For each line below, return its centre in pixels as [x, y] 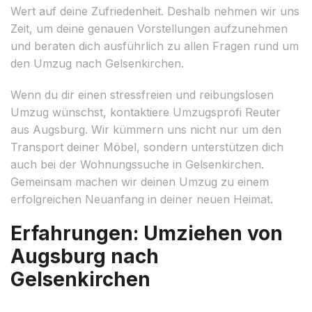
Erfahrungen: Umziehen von [147, 233]
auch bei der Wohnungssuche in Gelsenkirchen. [137, 164]
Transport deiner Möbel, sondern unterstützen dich [147, 147]
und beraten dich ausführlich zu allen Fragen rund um [155, 46]
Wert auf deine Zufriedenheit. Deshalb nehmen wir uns [155, 11]
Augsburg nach [85, 256]
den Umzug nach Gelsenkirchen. [97, 63]
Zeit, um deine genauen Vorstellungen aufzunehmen [149, 28]
